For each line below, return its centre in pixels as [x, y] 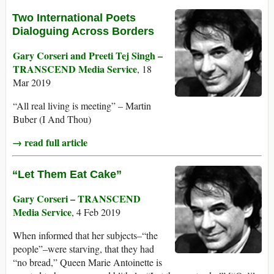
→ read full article [50, 143]
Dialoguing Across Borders [83, 31]
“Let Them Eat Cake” [67, 175]
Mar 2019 [32, 83]
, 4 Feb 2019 [96, 212]
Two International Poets [74, 18]
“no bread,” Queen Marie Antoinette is [87, 262]
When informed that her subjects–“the [85, 235]
